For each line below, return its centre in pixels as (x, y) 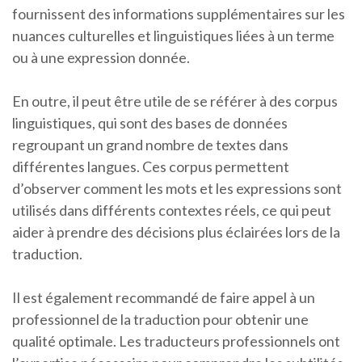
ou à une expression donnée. (101, 58)
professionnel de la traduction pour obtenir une (160, 320)
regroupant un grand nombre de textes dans (150, 145)
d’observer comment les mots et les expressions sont (177, 189)
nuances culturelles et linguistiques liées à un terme (173, 36)
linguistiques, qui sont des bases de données (150, 123)
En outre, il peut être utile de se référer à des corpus (175, 101)
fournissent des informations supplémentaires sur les (179, 14)
